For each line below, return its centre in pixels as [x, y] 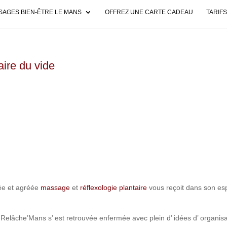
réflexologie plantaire [114, 187]
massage [55, 187]
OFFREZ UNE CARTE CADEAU [149, 12]
